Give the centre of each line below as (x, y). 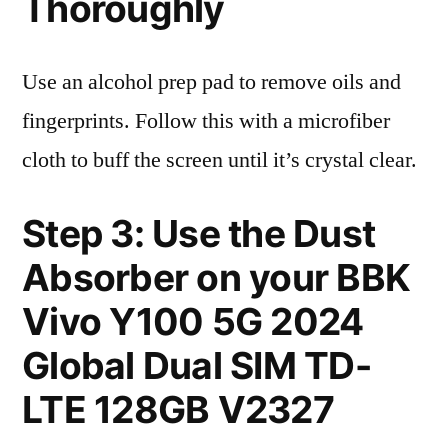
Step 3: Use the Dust (199, 233)
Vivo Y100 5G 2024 (193, 321)
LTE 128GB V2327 (178, 409)
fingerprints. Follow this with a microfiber (206, 121)
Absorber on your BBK (216, 277)
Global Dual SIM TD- (196, 365)
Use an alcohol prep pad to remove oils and (211, 82)
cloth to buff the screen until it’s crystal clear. (219, 160)
